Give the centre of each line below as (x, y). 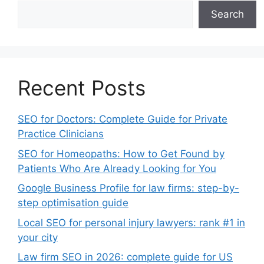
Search (227, 14)
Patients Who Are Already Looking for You (117, 168)
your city (38, 237)
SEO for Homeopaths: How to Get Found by (121, 154)
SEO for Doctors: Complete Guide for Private (123, 119)
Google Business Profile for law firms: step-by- (128, 188)
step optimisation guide (73, 203)
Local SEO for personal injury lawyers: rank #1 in (131, 222)
